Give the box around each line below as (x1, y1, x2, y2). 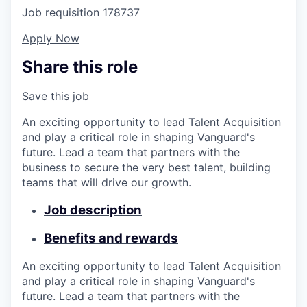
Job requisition (22, 5, 99, 20)
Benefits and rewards (44, 230, 178, 246)
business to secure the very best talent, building (22, 160, 271, 175)
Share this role (22, 57, 138, 77)
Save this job (22, 89, 89, 103)
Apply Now (22, 32, 79, 46)
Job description (44, 201, 142, 218)
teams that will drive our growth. (22, 175, 191, 190)
